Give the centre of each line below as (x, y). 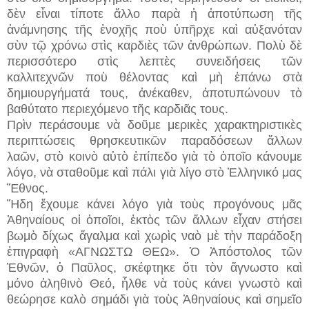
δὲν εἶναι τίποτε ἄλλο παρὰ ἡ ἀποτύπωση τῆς (154, 13)
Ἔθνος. (29, 188)
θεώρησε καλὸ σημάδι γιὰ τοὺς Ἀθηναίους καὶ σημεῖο (154, 299)
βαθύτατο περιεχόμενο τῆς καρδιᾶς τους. (119, 109)
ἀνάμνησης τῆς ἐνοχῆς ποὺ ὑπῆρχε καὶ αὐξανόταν (154, 29)
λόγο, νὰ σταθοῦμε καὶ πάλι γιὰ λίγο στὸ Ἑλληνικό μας (154, 172)
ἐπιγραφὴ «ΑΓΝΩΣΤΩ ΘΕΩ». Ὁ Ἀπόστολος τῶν (154, 251)
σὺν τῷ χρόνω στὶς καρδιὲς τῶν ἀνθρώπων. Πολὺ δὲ (154, 45)
